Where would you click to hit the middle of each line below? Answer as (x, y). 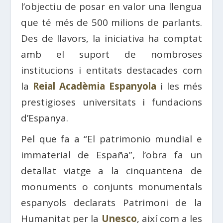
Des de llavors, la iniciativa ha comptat (111, 39)
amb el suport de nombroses (111, 55)
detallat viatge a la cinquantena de (111, 171)
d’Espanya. (45, 118)
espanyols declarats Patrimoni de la (111, 203)
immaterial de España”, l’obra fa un (111, 155)
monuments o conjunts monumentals (111, 187)
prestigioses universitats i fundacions (111, 102)
